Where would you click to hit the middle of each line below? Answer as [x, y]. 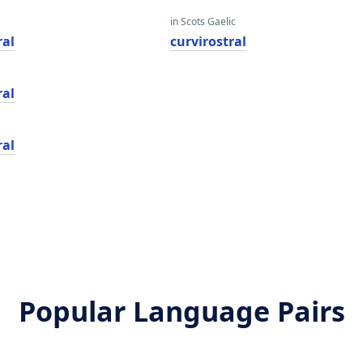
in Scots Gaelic [203, 21]
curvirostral [208, 41]
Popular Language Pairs [181, 311]
